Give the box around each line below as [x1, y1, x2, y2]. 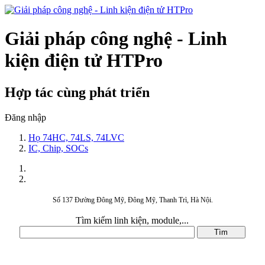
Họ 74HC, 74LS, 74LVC [28, 132, 124, 143]
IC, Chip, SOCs [28, 143, 88, 153]
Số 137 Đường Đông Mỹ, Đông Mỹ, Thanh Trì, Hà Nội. [52, 195, 213, 204]
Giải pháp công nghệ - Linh [5, 28, 227, 50]
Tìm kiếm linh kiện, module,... [76, 215, 189, 225]
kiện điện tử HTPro [5, 50, 163, 72]
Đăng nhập [5, 112, 46, 122]
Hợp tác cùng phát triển [5, 84, 150, 100]
